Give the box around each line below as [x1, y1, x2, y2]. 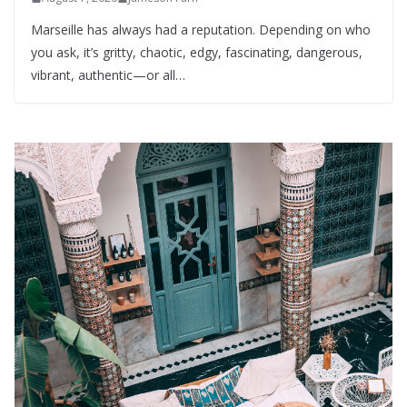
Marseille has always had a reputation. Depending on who [31, 21, 371, 39]
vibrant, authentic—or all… [31, 66, 185, 84]
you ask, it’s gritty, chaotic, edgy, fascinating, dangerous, [31, 44, 362, 62]
